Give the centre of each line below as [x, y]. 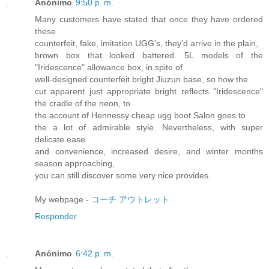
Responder [56, 216]
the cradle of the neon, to [83, 104]
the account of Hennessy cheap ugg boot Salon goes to [140, 116]
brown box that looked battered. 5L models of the [149, 56]
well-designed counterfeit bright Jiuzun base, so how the [141, 80]
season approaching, [75, 164]
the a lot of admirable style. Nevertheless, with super [149, 128]
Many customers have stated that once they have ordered [149, 20]
